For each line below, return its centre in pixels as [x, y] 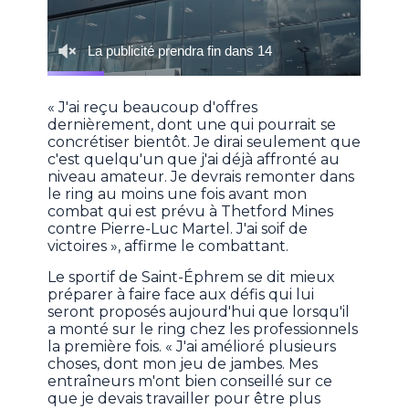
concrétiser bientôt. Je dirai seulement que [204, 142]
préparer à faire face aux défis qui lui [181, 295]
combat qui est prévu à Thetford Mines [191, 212]
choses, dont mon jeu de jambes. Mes [183, 364]
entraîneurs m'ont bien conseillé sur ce [190, 382]
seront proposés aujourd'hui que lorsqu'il [199, 312]
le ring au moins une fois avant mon [178, 194]
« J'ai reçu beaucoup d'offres [153, 108]
